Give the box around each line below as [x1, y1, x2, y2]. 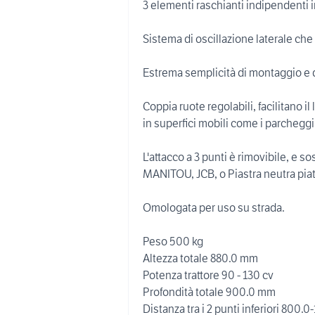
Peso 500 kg [143, 234, 203, 248]
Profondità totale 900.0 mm [143, 285, 276, 299]
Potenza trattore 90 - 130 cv [143, 268, 274, 282]
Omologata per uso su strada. [143, 200, 285, 214]
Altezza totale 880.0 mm [143, 251, 258, 265]
